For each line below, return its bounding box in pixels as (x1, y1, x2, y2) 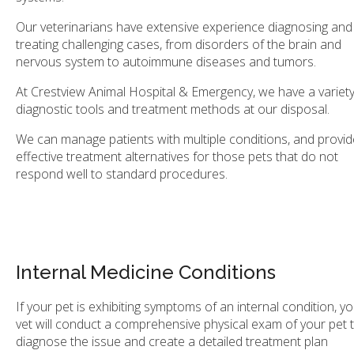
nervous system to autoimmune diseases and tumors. (16, 53, 319, 71)
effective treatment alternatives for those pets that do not (16, 148, 338, 166)
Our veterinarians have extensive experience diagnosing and (16, 18, 352, 36)
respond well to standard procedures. (16, 165, 231, 183)
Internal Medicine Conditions (16, 260, 276, 284)
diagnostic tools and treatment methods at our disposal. (16, 100, 333, 119)
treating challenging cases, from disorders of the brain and (16, 36, 341, 54)
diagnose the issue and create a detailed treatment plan (16, 332, 328, 350)
